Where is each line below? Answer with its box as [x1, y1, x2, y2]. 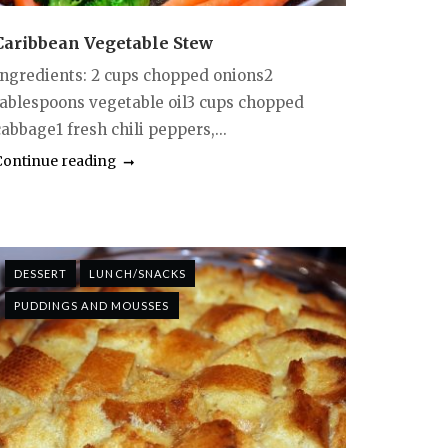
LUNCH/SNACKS [89, 266, 187, 280]
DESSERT [13, 266, 68, 280]
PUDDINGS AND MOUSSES [13, 298, 170, 312]
